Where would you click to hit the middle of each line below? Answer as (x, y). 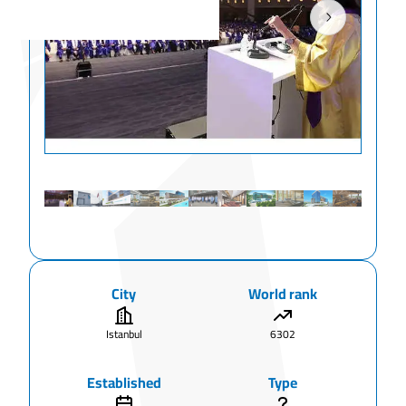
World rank (282, 294)
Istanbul (124, 334)
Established (124, 383)
